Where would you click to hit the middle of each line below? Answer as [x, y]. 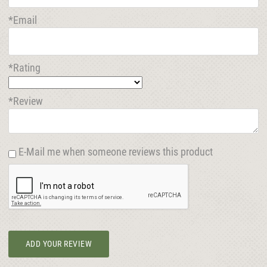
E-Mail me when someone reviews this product [116, 152]
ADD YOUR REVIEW [59, 244]
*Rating [24, 68]
